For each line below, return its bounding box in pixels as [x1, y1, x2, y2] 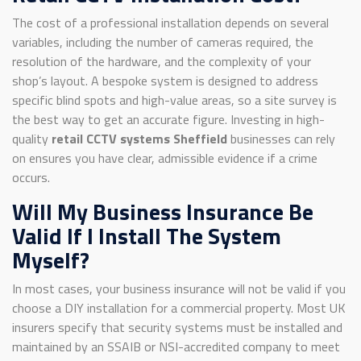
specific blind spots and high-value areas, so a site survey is [12, 89, 337, 110]
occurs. [12, 167, 50, 187]
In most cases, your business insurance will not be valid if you [12, 278, 346, 298]
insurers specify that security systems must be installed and [12, 317, 342, 337]
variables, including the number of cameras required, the [12, 31, 313, 52]
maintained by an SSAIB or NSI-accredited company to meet [12, 336, 340, 356]
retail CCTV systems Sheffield [52, 128, 227, 148]
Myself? [12, 242, 89, 277]
